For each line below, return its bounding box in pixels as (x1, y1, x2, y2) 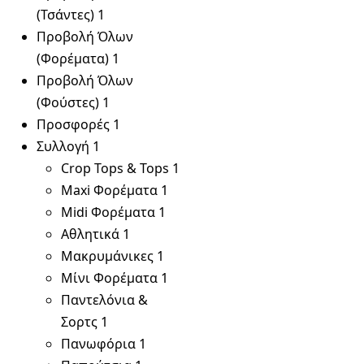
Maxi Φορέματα (61, 181, 158, 199)
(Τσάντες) (37, 6, 94, 24)
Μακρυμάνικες (61, 247, 154, 265)
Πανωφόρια (61, 335, 136, 353)
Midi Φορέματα (61, 203, 155, 221)
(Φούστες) (37, 93, 99, 111)
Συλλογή (37, 137, 89, 155)
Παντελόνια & (61, 291, 148, 309)
